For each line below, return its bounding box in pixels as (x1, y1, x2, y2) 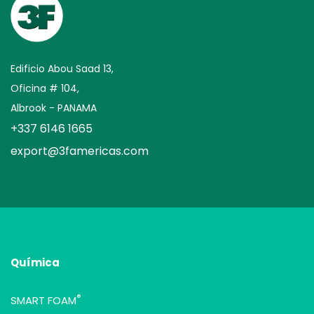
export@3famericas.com (11, 143, 149, 159)
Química (11, 255, 60, 270)
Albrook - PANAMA (11, 101, 97, 115)
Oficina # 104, (11, 81, 79, 95)
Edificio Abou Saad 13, (11, 62, 114, 76)
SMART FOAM (11, 293, 76, 308)
